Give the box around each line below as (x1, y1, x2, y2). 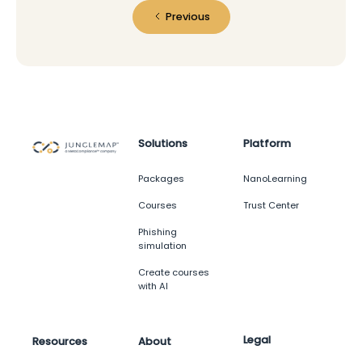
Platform (243, 137, 292, 151)
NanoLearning (243, 172, 308, 186)
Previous (165, 10, 210, 24)
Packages (137, 172, 184, 186)
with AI (137, 280, 168, 293)
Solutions (137, 137, 187, 151)
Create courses (137, 266, 209, 280)
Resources (32, 335, 87, 349)
